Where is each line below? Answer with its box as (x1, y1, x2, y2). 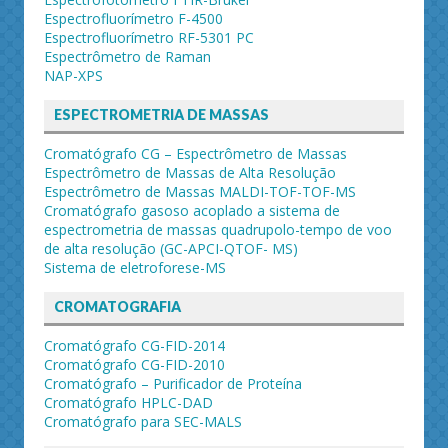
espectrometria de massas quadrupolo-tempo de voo (44, 220, 392, 240)
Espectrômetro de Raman (44, 47, 211, 67)
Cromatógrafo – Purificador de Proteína (44, 373, 302, 393)
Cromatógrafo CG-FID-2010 (44, 354, 225, 374)
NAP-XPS (44, 66, 103, 86)
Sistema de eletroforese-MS (44, 258, 226, 278)
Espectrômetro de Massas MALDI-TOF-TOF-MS (44, 182, 356, 202)
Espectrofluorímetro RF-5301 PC (44, 28, 254, 48)
